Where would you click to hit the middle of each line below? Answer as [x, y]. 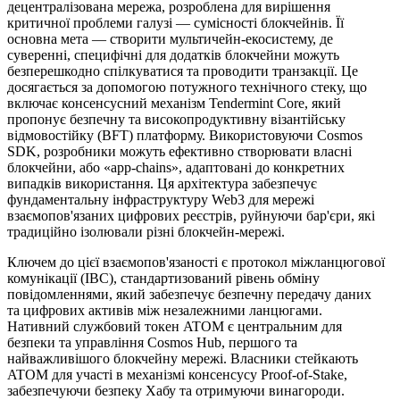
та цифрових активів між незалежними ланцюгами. [165, 310]
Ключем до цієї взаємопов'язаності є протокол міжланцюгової [196, 262]
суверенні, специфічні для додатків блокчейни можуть [173, 54]
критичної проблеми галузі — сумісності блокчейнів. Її [175, 22]
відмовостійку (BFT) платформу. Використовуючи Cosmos [185, 135]
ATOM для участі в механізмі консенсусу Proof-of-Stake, [177, 374]
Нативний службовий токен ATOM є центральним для [175, 326]
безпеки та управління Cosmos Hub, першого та [152, 342]
